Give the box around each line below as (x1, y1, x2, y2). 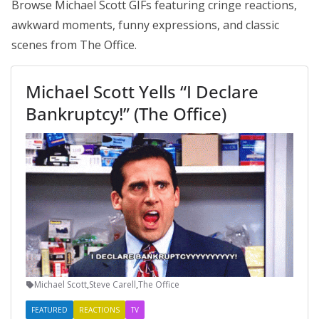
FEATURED (31, 305, 68, 315)
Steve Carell (89, 278, 136, 291)
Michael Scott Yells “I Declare (26, 80, 258, 103)
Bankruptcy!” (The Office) (26, 102, 226, 125)
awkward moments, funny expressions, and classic (11, 17, 279, 33)
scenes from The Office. (11, 37, 137, 53)
